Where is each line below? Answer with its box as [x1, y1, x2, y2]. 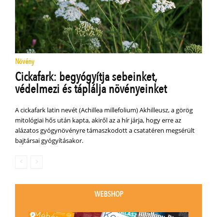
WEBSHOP [94, 189, 123, 200]
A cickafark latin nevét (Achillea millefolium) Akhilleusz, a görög [15, 105, 193, 114]
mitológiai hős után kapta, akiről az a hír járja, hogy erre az [15, 115, 182, 124]
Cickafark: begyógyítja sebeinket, [15, 68, 157, 85]
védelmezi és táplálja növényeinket [15, 80, 167, 97]
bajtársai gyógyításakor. [15, 136, 84, 145]
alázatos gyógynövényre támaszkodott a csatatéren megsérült [15, 125, 195, 135]
